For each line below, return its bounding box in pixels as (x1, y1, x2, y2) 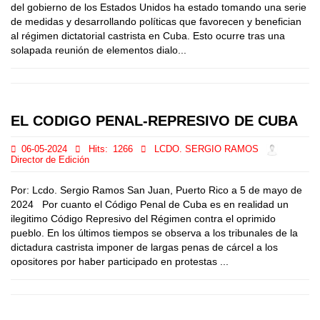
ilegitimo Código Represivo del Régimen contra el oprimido (11, 213, 276, 224)
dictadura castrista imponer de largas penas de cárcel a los (11, 241, 278, 253)
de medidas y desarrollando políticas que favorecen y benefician (11, 16, 301, 27)
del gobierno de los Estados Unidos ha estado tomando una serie (11, 1, 306, 13)
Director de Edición (11, 155, 89, 165)
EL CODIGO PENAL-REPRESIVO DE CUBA (11, 113, 298, 129)
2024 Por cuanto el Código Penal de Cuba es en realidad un (11, 199, 289, 210)
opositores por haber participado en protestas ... (11, 256, 229, 267)
